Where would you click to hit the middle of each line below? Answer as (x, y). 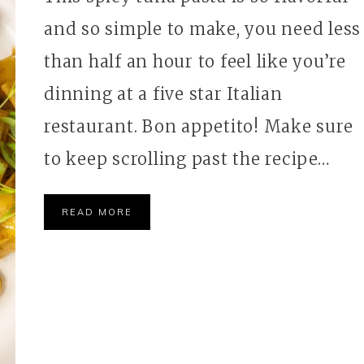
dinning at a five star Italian (163, 94)
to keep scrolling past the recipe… (187, 159)
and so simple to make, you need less (202, 29)
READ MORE (97, 212)
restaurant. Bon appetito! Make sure (199, 126)
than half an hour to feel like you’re (195, 61)
